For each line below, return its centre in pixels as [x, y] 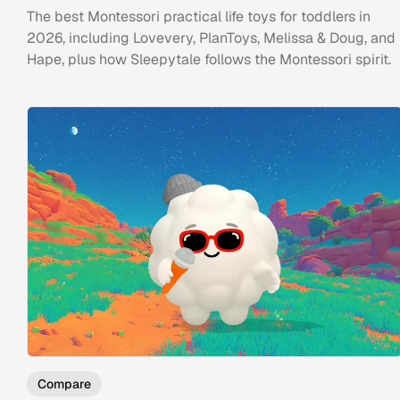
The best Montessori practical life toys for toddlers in [199, 16]
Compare [64, 384]
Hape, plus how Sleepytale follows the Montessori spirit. [209, 59]
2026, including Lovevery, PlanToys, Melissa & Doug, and [211, 37]
